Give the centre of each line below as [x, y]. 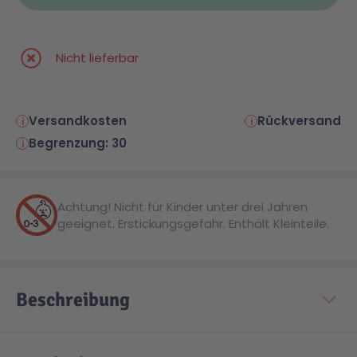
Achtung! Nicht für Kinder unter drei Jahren [182, 207]
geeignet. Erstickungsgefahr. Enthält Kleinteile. [193, 224]
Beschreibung [73, 300]
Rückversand [299, 121]
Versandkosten [78, 121]
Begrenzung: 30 [78, 143]
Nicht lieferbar [97, 58]
